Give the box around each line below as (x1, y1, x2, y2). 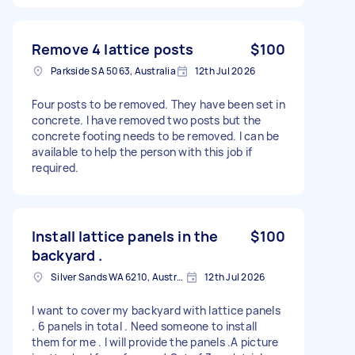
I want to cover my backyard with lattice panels (32, 302, 281, 318)
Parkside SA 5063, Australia (51, 63, 176, 78)
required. (32, 159, 79, 175)
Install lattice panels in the (32, 226, 219, 246)
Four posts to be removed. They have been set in (32, 96, 285, 112)
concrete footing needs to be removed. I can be (32, 128, 280, 143)
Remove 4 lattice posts (32, 39, 194, 59)
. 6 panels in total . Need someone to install (32, 318, 258, 334)
